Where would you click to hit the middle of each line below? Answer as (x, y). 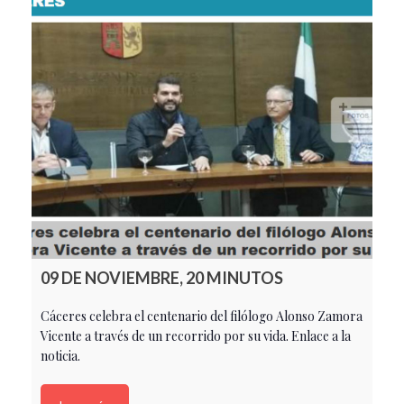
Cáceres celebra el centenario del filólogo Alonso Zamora (202, 316)
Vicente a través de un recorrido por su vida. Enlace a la (196, 335)
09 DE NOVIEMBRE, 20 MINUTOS (162, 277)
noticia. (60, 355)
